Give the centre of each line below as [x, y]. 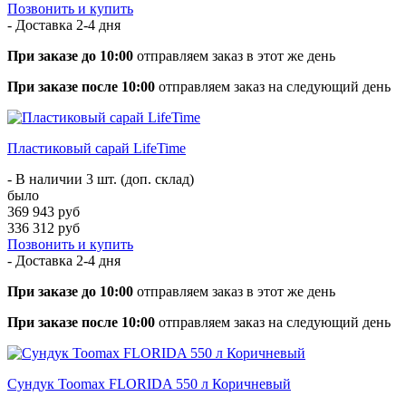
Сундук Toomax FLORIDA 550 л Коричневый [149, 383]
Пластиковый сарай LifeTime [97, 148]
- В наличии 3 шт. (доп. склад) [101, 179]
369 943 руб [43, 211]
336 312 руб [43, 227]
